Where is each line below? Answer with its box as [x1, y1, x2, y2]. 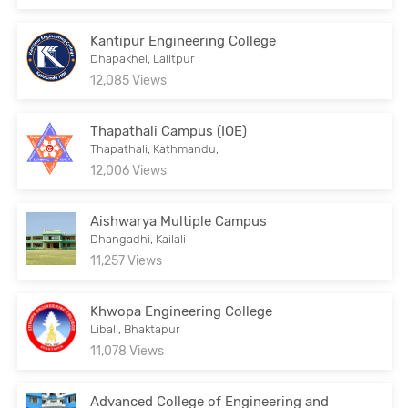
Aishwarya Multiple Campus [90, 212, 268, 229]
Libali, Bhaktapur [90, 321, 181, 336]
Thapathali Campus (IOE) [90, 122, 248, 139]
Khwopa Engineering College [90, 302, 273, 320]
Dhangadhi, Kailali [90, 231, 187, 246]
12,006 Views [90, 162, 168, 178]
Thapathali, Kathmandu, [90, 141, 219, 156]
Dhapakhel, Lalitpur [90, 51, 196, 66]
